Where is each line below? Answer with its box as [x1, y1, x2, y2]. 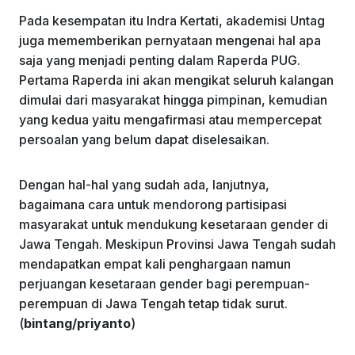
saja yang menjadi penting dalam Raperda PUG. [19, 52, 300, 68]
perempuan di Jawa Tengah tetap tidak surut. [19, 295, 288, 311]
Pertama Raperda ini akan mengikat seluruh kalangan [19, 71, 334, 88]
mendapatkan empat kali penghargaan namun [19, 255, 291, 272]
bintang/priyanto [24, 315, 131, 331]
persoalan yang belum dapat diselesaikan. [19, 131, 269, 147]
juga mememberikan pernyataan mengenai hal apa [19, 32, 321, 48]
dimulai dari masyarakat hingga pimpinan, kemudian [19, 91, 327, 108]
